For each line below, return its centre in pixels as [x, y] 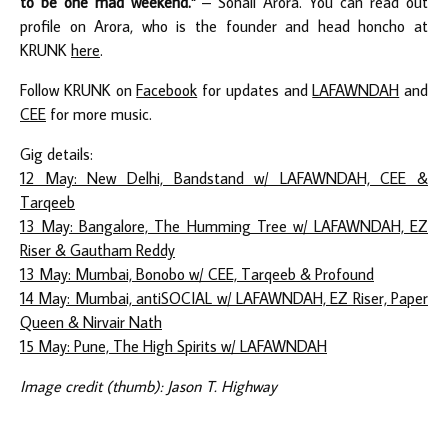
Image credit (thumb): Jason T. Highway [148, 385]
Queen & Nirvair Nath [91, 321]
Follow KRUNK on [78, 89]
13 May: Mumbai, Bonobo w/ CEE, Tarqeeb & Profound [197, 273]
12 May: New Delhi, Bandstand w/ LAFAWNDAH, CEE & [224, 177]
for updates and [255, 89]
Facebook [167, 89]
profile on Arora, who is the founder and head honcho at [224, 25]
